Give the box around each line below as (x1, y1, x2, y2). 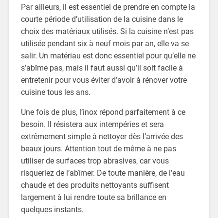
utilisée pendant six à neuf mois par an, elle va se (20, 39, 189, 49)
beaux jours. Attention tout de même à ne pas (20, 144, 176, 154)
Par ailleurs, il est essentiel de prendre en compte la (20, 2, 195, 12)
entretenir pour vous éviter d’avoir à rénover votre (20, 75, 187, 85)
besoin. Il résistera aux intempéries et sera (20, 120, 164, 129)
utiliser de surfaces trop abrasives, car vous (20, 156, 169, 166)
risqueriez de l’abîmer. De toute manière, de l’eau (20, 168, 185, 178)
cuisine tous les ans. (20, 88, 91, 97)
